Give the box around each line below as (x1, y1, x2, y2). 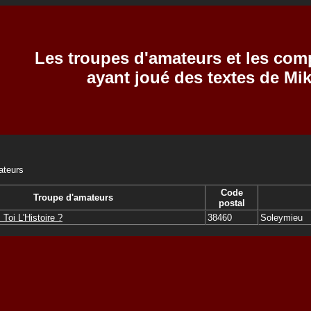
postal (219, 197, 245, 208)
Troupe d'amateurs (33, 192, 113, 203)
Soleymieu (260, 212, 303, 223)
